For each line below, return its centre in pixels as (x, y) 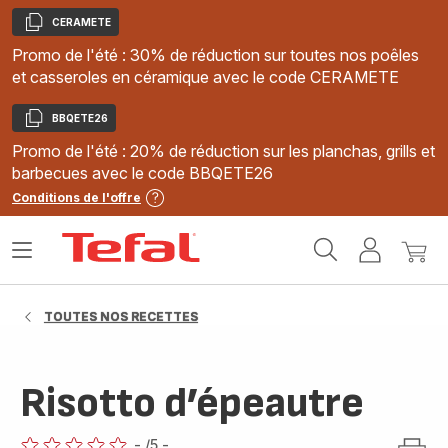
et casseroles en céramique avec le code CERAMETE (205, 77)
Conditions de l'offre (76, 197)
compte (413, 278)
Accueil (231, 241)
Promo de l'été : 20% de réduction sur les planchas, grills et (223, 151)
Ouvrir (34, 258)
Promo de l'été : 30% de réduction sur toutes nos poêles (215, 55)
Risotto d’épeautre (192, 403)
